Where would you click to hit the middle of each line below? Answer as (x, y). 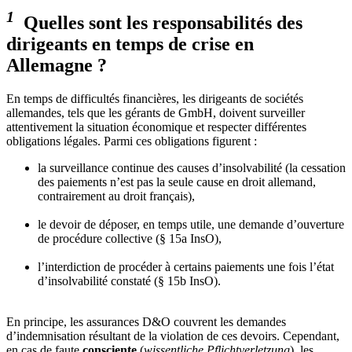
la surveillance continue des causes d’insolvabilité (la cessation (192, 167)
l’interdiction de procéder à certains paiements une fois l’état (186, 266)
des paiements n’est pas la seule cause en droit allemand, (177, 181)
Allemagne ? (57, 65)
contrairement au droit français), (116, 196)
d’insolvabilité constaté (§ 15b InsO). (129, 280)
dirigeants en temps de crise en (130, 44)
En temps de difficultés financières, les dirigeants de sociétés (155, 98)
